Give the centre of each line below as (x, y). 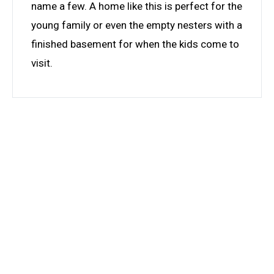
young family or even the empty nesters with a (137, 25)
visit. (42, 63)
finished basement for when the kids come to (135, 44)
